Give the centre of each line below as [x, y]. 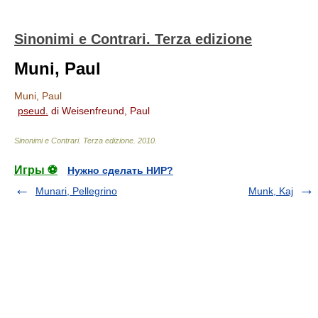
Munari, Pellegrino [76, 191]
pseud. [33, 111]
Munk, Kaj [271, 191]
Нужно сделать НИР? [120, 170]
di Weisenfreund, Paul [99, 111]
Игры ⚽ [36, 170]
